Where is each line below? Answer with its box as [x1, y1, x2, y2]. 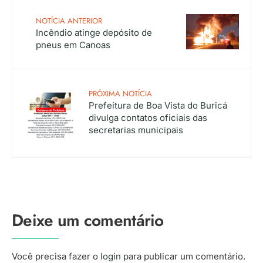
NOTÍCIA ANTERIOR [36, 15, 102, 26]
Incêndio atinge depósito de [36, 26, 152, 38]
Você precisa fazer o [12, 250, 100, 262]
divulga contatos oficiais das [89, 112, 207, 123]
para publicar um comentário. [121, 250, 245, 262]
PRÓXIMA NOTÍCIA [89, 87, 152, 99]
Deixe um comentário [12, 208, 164, 232]
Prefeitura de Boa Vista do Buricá [89, 99, 227, 111]
